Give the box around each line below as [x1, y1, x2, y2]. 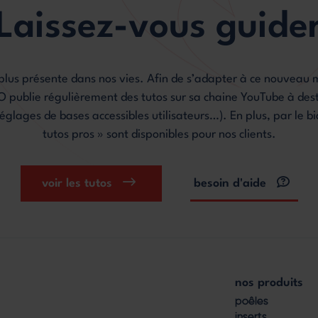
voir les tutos [41, 177, 112, 190]
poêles [235, 294, 268, 307]
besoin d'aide [193, 177, 266, 190]
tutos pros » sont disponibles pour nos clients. [42, 128, 276, 141]
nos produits [235, 276, 303, 289]
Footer [159, 289, 216, 309]
